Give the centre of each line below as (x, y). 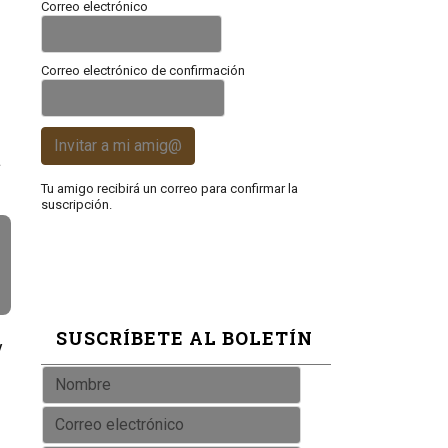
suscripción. (76, 204)
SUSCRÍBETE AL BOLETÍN (184, 338)
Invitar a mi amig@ (118, 145)
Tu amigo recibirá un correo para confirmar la (169, 188)
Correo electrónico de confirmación (143, 70)
